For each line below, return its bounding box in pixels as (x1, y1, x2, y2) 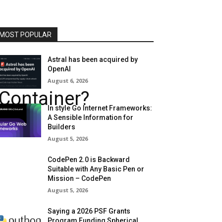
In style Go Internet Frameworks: (48, 104, 153, 112)
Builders (48, 123, 76, 131)
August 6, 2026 (48, 77, 88, 85)
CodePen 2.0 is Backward (48, 156, 130, 164)
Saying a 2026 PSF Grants (48, 207, 131, 216)
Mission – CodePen (48, 174, 111, 183)
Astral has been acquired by (48, 55, 138, 64)
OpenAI (48, 65, 71, 73)
